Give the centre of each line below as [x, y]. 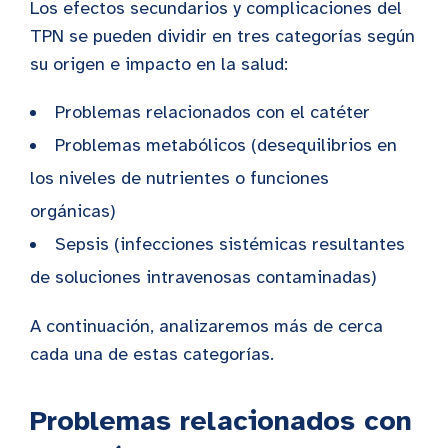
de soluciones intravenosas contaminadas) [203, 277]
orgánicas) [73, 211]
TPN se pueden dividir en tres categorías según [222, 36]
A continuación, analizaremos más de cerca [206, 326]
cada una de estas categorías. [152, 354]
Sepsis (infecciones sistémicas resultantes [230, 244]
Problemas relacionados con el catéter [212, 112]
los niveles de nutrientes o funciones [179, 178]
